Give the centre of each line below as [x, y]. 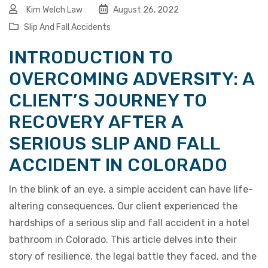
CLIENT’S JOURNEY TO [108, 101]
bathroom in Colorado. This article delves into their [123, 240]
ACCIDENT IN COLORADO [118, 165]
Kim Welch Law [54, 10]
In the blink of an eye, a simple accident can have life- [131, 190]
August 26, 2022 [145, 10]
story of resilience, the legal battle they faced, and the [133, 257]
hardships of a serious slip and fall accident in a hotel [129, 223]
